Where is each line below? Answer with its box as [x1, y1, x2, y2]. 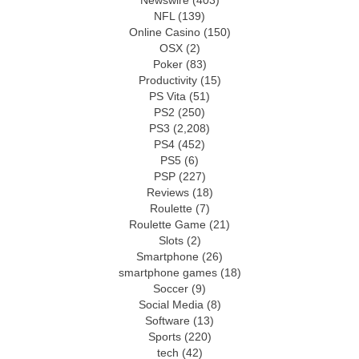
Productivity [138, 75, 197, 87]
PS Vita [149, 91, 186, 103]
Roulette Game [129, 219, 206, 232]
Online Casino [128, 26, 200, 39]
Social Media [138, 299, 204, 312]
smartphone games [118, 267, 217, 280]
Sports [147, 331, 181, 344]
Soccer [153, 283, 188, 296]
